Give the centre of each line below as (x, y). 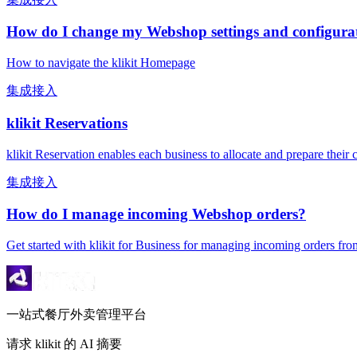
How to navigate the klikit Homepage (101, 63)
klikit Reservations (67, 123)
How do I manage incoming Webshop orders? (156, 214)
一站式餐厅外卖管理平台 (76, 314)
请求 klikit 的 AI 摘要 (64, 343)
